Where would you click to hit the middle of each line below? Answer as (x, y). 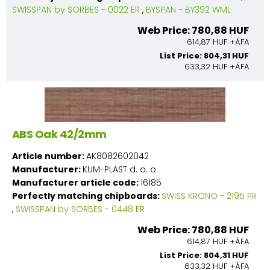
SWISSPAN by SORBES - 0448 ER (80, 209)
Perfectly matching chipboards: (87, 196)
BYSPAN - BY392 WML (188, 9)
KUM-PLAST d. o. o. (120, 169)
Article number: (49, 156)
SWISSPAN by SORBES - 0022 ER (76, 9)
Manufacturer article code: (76, 182)
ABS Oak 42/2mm (59, 134)
